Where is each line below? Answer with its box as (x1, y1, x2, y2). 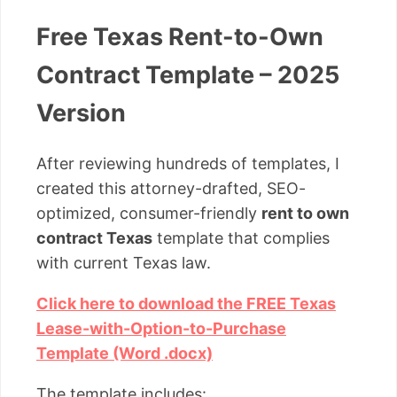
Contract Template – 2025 (36, 59, 339, 90)
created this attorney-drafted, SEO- (36, 179, 306, 198)
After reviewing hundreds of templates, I (36, 154, 339, 174)
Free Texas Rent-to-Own (36, 21, 323, 51)
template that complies (152, 229, 330, 248)
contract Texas (36, 229, 152, 248)
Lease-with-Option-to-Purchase (36, 319, 286, 339)
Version (36, 97, 126, 128)
